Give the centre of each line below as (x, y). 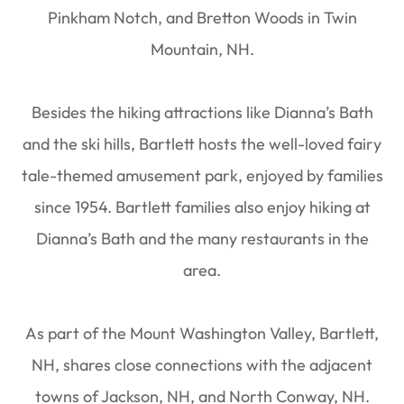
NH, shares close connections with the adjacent (202, 365)
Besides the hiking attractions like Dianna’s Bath (202, 112)
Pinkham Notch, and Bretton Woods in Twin (202, 18)
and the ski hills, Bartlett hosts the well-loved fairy (202, 144)
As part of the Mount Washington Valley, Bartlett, (202, 333)
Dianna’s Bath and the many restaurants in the (202, 239)
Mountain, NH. (202, 49)
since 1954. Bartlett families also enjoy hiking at (202, 207)
